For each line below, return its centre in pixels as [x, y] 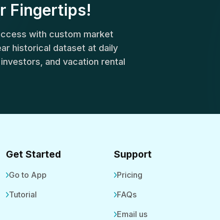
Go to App [28, 175]
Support [133, 154]
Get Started [33, 154]
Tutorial [23, 194]
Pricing [130, 175]
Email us [132, 214]
